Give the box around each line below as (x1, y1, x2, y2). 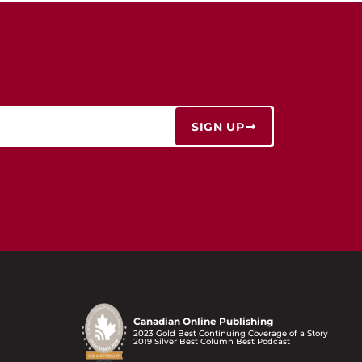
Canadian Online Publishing (133, 314, 273, 327)
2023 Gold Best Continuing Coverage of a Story (133, 327, 328, 339)
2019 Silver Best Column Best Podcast (133, 335, 290, 347)
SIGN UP (191, 119, 245, 134)
